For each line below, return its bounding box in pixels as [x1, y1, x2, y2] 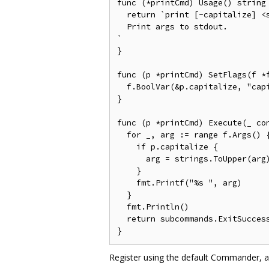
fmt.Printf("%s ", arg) [117, 177, 242, 188]
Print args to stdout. [117, 21, 228, 32]
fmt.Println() [117, 201, 189, 212]
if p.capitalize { [117, 141, 218, 152]
